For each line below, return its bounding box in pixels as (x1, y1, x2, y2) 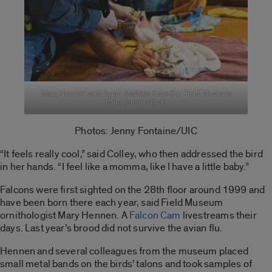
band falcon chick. (105, 97, 167, 107)
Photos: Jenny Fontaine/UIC (75, 124, 197, 138)
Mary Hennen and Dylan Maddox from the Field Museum (41, 89, 231, 99)
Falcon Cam (129, 209, 181, 222)
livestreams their (180, 209, 257, 222)
